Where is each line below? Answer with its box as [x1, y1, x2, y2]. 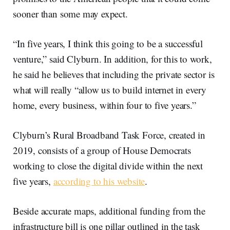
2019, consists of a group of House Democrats [13, 144, 191, 157]
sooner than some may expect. [13, 7, 128, 21]
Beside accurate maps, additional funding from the [13, 204, 205, 218]
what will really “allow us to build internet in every [13, 83, 206, 97]
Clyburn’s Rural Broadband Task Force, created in [13, 128, 205, 142]
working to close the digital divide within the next [13, 159, 203, 172]
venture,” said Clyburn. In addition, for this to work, [13, 52, 212, 66]
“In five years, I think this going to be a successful [13, 37, 203, 50]
